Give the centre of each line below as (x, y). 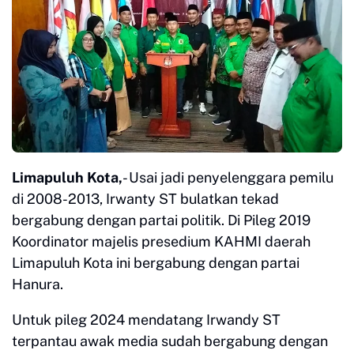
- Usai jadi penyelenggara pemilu (228, 178)
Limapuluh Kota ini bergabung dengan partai (156, 263)
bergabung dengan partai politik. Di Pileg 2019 (161, 220)
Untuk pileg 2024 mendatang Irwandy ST (146, 320)
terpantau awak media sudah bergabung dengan (170, 341)
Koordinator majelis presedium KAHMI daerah (161, 242)
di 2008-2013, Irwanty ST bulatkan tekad (145, 199)
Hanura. (39, 284)
